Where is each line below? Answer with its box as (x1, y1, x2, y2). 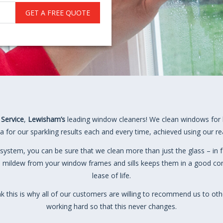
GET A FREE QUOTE (25, 7, 90, 17)
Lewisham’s (28, 114, 65, 124)
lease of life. (92, 170, 131, 180)
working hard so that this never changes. (46, 202, 177, 211)
